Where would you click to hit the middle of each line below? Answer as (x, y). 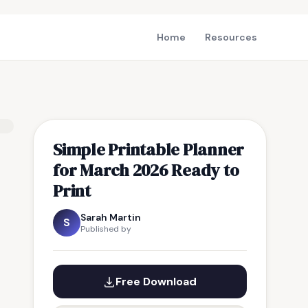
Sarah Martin (111, 217)
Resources (231, 37)
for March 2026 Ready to (146, 170)
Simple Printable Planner (149, 149)
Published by (106, 229)
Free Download (156, 282)
